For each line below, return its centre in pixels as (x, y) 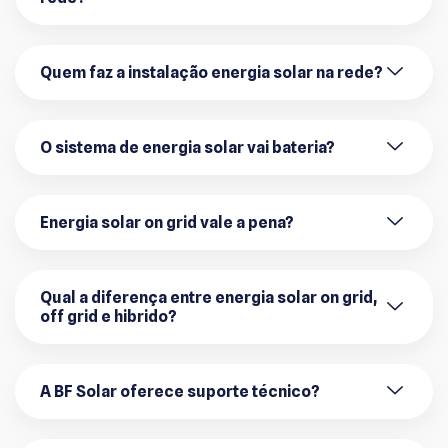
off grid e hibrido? (108, 317)
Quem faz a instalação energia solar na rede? (211, 73)
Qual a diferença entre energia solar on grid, (208, 298)
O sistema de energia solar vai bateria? (187, 148)
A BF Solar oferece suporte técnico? (180, 392)
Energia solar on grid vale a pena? (167, 223)
